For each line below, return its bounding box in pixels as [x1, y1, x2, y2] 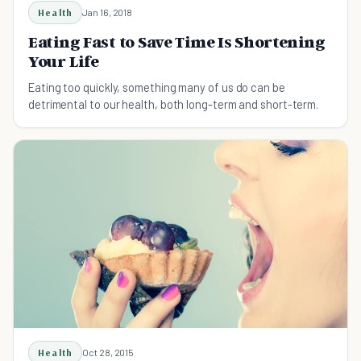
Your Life [28, 51, 99, 71]
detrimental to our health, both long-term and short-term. [28, 96, 319, 111]
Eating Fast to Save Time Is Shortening [28, 31, 326, 52]
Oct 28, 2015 [82, 346, 135, 358]
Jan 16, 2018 [82, 6, 133, 18]
